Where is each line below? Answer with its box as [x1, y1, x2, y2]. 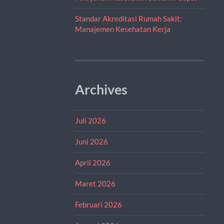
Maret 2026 [74, 178, 115, 188]
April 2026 [74, 157, 110, 167]
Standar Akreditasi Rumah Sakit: [74, 13, 182, 23]
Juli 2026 [74, 115, 106, 125]
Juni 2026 [74, 136, 108, 146]
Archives [74, 81, 127, 97]
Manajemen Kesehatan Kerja [74, 24, 170, 33]
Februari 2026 [74, 199, 122, 209]
